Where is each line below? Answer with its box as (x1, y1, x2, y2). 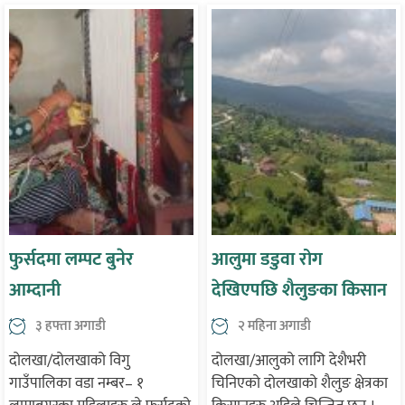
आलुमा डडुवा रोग (212, 243, 323, 275)
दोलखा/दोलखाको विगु (9, 348, 130, 374)
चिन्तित (212, 305, 258, 336)
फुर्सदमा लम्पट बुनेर (9, 243, 134, 275)
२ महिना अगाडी (238, 314, 311, 337)
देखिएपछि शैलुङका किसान (212, 274, 387, 306)
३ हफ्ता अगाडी (35, 314, 106, 337)
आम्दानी (9, 274, 61, 306)
